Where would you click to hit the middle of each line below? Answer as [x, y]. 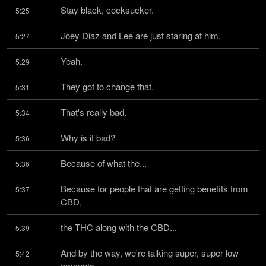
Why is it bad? [88, 137]
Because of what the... [104, 163]
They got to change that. [107, 86]
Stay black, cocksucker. [107, 10]
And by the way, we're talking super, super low [150, 253]
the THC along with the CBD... [119, 227]
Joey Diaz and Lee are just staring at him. [141, 35]
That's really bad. [94, 112]
